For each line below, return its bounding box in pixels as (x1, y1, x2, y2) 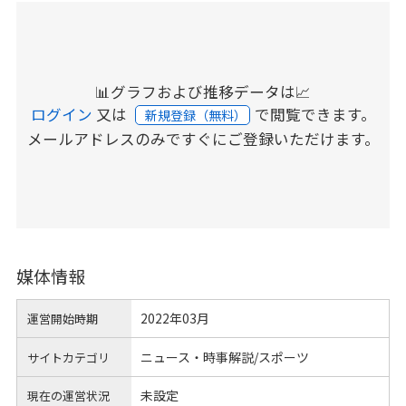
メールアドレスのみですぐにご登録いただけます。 (26, 128, 380, 150)
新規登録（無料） (144, 106, 249, 124)
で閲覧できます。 (254, 103, 376, 125)
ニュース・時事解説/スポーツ (140, 347, 309, 366)
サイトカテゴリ (27, 348, 111, 366)
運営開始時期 (27, 310, 99, 328)
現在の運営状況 (27, 386, 111, 404)
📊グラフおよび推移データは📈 (95, 81, 311, 102)
